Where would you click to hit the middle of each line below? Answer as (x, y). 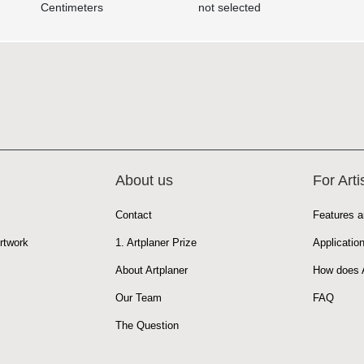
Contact (133, 214)
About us (144, 180)
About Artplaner (151, 270)
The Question (147, 325)
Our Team (138, 297)
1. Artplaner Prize (156, 242)
